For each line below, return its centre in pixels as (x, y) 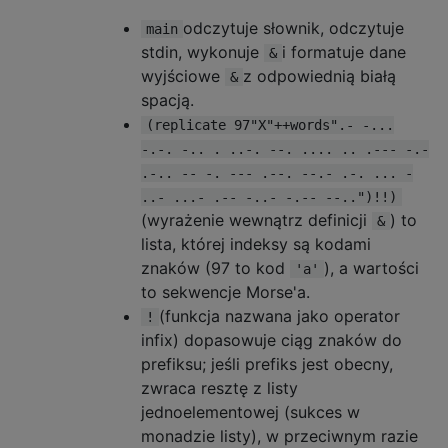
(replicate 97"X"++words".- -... (270, 124)
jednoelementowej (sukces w (250, 411)
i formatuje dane (344, 51)
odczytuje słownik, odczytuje (293, 27)
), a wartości (371, 267)
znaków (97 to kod (215, 267)
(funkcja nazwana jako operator (279, 315)
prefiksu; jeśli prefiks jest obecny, (267, 363)
